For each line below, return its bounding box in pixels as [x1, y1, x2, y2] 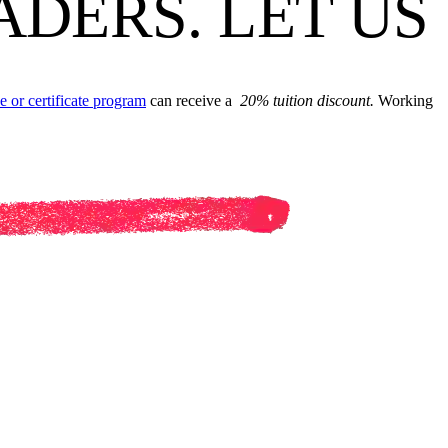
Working [374, 91, 433, 109]
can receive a [146, 91, 240, 109]
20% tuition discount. [240, 91, 374, 109]
